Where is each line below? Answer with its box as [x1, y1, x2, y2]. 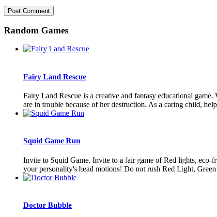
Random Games [4, 25, 68, 35]
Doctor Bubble [23, 201, 72, 209]
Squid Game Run [23, 137, 80, 145]
